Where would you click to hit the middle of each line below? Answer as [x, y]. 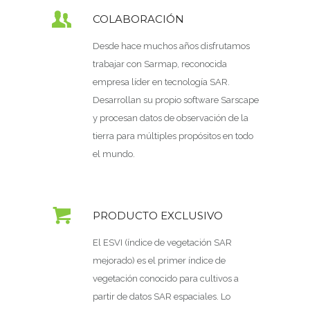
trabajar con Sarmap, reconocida [160, 64]
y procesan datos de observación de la [171, 118]
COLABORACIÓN [138, 19]
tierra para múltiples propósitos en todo [173, 136]
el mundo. [114, 154]
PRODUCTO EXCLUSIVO [158, 215]
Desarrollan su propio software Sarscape [176, 100]
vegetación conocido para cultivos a [166, 278]
